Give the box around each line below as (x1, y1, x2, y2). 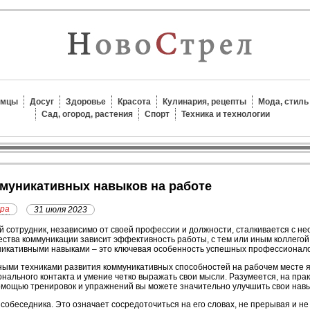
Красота (118, 97, 151, 107)
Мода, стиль (258, 97, 309, 107)
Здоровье (66, 97, 106, 107)
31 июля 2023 (34, 205, 87, 215)
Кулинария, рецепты (163, 97, 246, 107)
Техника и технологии (181, 109, 270, 119)
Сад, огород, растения (41, 109, 133, 119)
